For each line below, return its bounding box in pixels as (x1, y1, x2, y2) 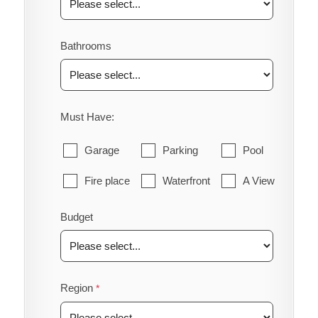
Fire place (84, 174, 130, 187)
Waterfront (162, 174, 210, 187)
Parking (162, 143, 198, 156)
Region (60, 281, 93, 294)
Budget (60, 210, 93, 223)
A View (242, 174, 275, 187)
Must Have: (60, 110, 114, 123)
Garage (84, 143, 119, 156)
